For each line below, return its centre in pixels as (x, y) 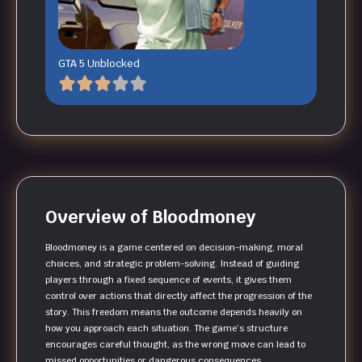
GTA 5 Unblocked (99, 64)
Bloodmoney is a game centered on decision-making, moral (174, 248)
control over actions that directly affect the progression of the (179, 296)
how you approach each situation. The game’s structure (166, 328)
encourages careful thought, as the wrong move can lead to (175, 345)
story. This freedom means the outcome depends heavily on (174, 312)
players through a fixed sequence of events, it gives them (168, 280)
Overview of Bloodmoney (150, 217)
